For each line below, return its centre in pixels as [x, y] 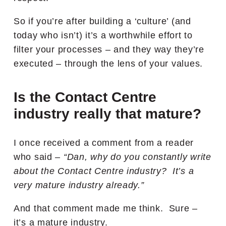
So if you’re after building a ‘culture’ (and [102, 21]
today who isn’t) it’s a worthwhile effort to [103, 35]
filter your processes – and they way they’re [109, 49]
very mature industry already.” [79, 185]
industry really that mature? [107, 114]
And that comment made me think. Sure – [106, 208]
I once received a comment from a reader [104, 143]
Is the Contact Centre [85, 97]
